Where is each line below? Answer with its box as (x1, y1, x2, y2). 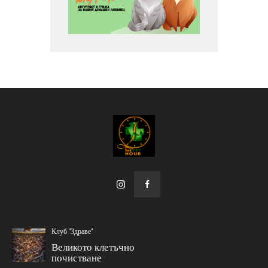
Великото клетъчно (51, 240, 135, 253)
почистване (51, 251, 102, 264)
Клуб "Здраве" (51, 227, 93, 236)
